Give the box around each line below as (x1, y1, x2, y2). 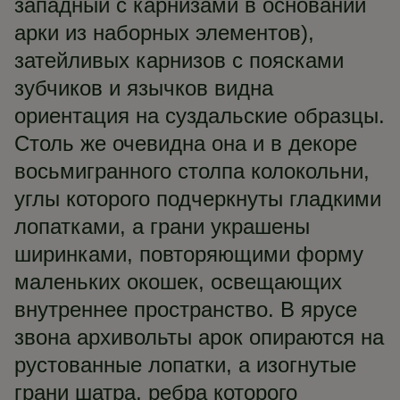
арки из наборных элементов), (14, 21, 314, 45)
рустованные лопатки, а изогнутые (14, 353, 356, 377)
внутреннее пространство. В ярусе (14, 297, 357, 321)
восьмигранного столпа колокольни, (14, 159, 370, 183)
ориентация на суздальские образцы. (14, 104, 385, 128)
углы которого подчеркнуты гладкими (14, 187, 381, 211)
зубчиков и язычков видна (14, 76, 273, 100)
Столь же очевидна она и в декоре (14, 131, 357, 155)
